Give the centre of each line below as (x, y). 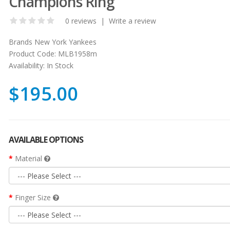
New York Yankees (65, 42)
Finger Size (34, 197)
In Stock (59, 65)
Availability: (26, 65)
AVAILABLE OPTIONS (46, 139)
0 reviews (81, 21)
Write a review (132, 21)
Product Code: (32, 53)
